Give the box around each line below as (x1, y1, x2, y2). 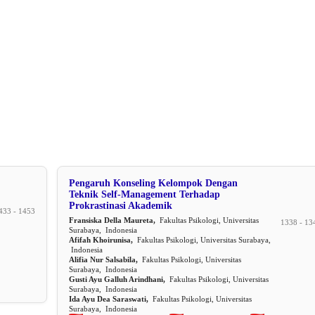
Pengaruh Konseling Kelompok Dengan (69, 178, 238, 189)
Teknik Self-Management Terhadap (69, 189, 220, 200)
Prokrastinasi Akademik (69, 200, 172, 212)
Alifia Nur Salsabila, (69, 255, 138, 264)
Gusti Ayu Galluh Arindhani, (69, 275, 165, 284)
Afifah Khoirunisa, (69, 236, 133, 245)
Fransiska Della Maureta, (69, 216, 155, 225)
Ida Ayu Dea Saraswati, (69, 295, 148, 304)
